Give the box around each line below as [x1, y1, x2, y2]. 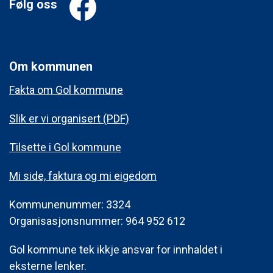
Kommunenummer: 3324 [9, 197, 130, 211]
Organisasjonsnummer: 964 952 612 [9, 214, 185, 227]
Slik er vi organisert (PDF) [9, 112, 129, 125]
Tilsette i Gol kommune [9, 140, 121, 154]
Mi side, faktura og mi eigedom [9, 169, 157, 182]
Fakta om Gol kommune [9, 83, 123, 96]
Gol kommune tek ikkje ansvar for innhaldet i [9, 243, 222, 256]
